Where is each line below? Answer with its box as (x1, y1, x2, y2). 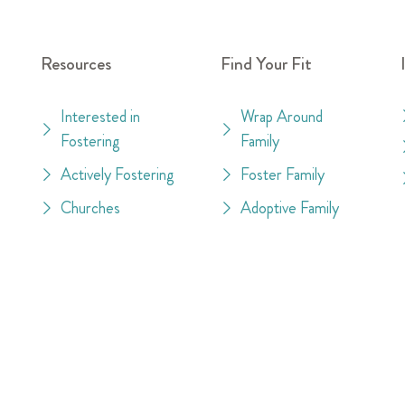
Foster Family (240, 162, 325, 186)
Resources (40, 50, 111, 77)
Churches (61, 195, 121, 220)
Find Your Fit (220, 50, 312, 77)
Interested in (61, 104, 141, 128)
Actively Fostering (61, 162, 175, 186)
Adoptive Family (240, 195, 340, 220)
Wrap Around (240, 104, 324, 128)
